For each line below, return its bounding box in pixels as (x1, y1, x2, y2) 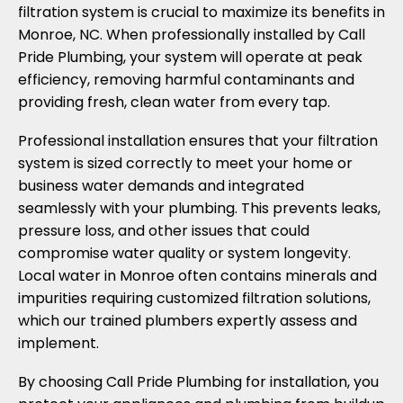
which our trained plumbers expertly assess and (18, 310, 357, 331)
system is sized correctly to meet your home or (18, 153, 353, 174)
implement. (18, 333, 99, 354)
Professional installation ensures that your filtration (18, 130, 378, 151)
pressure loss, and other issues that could (18, 220, 309, 241)
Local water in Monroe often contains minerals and (18, 265, 377, 286)
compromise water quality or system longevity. (18, 243, 351, 264)
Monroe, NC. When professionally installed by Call (18, 24, 365, 45)
